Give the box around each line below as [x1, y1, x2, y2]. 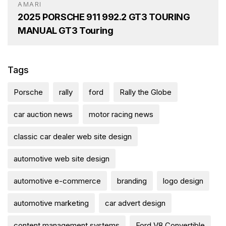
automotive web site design [14, 153, 109, 163]
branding [117, 176, 147, 186]
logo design [163, 176, 203, 186]
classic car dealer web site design [14, 131, 132, 141]
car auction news [14, 109, 73, 119]
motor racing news [89, 109, 153, 119]
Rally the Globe [120, 87, 172, 97]
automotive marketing [14, 198, 89, 208]
